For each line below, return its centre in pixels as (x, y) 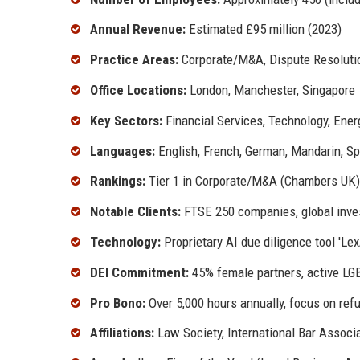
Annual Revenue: (138, 29)
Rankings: (118, 181)
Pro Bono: (118, 303)
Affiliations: (122, 333)
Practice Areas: (134, 60)
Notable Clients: (135, 212)
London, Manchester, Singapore (271, 90)
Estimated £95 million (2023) (264, 29)
